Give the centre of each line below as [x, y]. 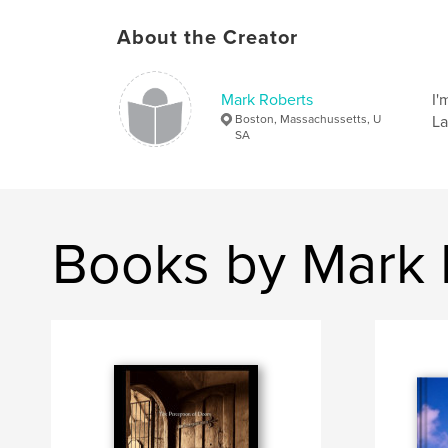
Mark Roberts [267, 100]
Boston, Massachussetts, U [308, 119]
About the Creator [207, 38]
